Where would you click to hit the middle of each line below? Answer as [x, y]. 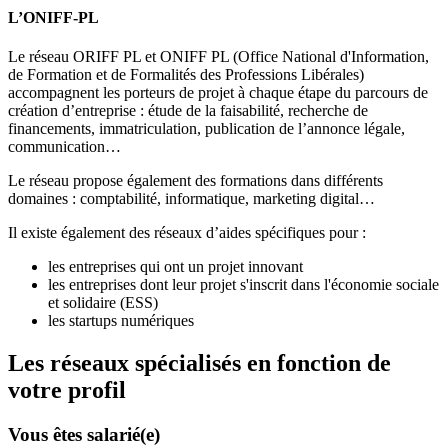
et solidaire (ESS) [105, 303]
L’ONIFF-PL [53, 17]
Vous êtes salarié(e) [84, 435]
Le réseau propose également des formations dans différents [195, 181]
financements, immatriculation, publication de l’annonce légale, [206, 129]
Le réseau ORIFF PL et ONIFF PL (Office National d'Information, [218, 57]
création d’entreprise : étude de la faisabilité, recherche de [188, 111]
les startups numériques [121, 321]
